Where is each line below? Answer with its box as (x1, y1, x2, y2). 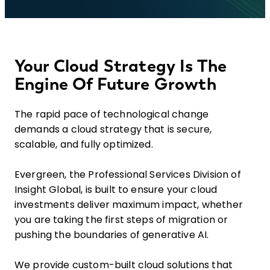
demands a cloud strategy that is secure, (14, 122, 212, 137)
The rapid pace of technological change (14, 107, 209, 122)
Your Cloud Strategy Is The (14, 55, 227, 76)
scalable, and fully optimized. (14, 137, 159, 152)
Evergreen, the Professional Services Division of (14, 168, 241, 182)
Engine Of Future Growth (14, 74, 216, 94)
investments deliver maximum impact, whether (14, 198, 243, 212)
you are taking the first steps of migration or (14, 213, 228, 227)
